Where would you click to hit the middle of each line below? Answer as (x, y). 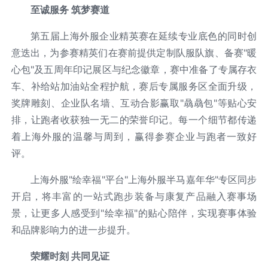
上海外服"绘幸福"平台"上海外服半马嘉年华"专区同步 (144, 180)
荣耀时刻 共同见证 (70, 256)
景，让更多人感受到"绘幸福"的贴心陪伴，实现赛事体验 (134, 213)
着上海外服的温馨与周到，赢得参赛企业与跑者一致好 (134, 137)
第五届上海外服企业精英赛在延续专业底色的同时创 (144, 36)
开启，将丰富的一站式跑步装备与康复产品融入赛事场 (134, 197)
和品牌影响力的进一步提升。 (73, 230)
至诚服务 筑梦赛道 (70, 10)
